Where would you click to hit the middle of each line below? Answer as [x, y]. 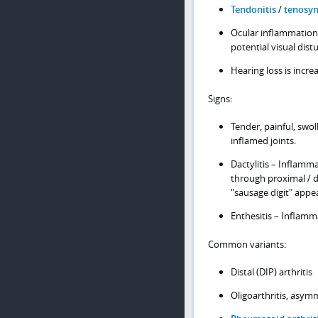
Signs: [220, 98]
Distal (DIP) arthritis [272, 272]
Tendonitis [253, 10]
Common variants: [247, 244]
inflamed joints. [263, 141]
